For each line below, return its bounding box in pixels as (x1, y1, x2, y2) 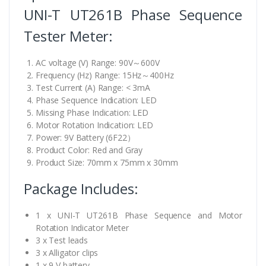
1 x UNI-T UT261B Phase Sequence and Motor (36, 209, 242, 221)
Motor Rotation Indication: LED (36, 119, 153, 131)
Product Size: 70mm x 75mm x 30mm (36, 156, 178, 168)
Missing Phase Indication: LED (36, 106, 148, 118)
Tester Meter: (24, 26, 113, 46)
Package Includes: (24, 178, 138, 198)
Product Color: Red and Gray (36, 144, 143, 156)
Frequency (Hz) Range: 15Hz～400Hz (36, 69, 174, 81)
